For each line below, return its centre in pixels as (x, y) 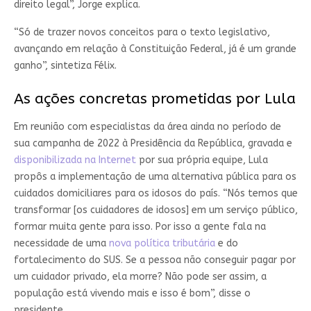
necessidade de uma (61, 243)
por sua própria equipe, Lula (202, 160)
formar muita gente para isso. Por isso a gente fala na (140, 226)
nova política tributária (162, 243)
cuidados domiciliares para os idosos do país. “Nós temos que (155, 193)
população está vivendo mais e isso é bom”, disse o (132, 293)
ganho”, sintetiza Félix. (65, 65)
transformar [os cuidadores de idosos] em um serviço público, (155, 210)
